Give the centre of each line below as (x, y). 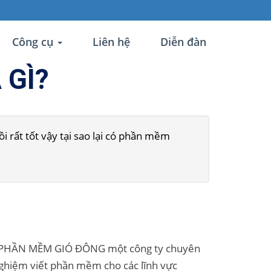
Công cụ (33, 42)
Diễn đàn (183, 42)
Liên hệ (111, 42)
